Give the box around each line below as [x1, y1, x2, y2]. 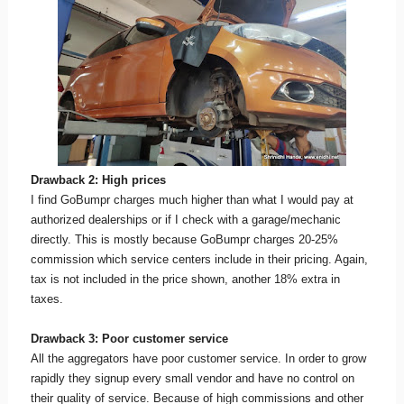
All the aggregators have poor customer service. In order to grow [30, 352, 366, 365]
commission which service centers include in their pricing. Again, [30, 252, 368, 266]
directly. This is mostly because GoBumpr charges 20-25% [30, 233, 338, 246]
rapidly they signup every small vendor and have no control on [30, 372, 354, 385]
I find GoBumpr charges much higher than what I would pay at [30, 193, 353, 207]
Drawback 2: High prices [30, 173, 166, 187]
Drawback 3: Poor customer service [30, 332, 228, 345]
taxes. [30, 292, 63, 306]
